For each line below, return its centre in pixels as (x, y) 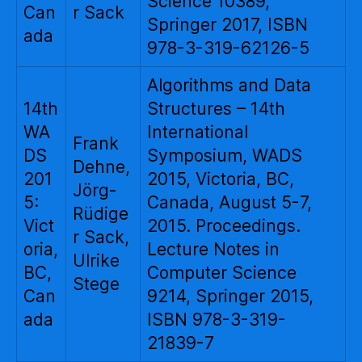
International (198, 132)
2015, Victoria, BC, (221, 179)
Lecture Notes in (213, 249)
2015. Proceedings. (224, 226)
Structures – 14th (216, 109)
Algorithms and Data (229, 85)
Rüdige (101, 214)
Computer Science (222, 273)
